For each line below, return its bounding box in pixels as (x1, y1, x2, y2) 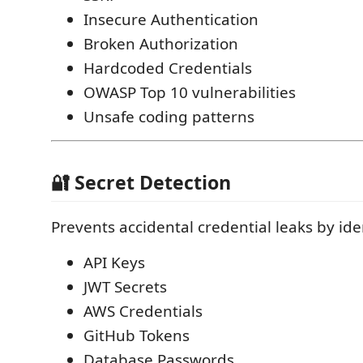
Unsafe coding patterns (83, 105, 254, 127)
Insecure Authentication (83, 8, 258, 30)
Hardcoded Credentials (83, 57, 252, 79)
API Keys (83, 252, 145, 273)
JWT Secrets (83, 276, 167, 297)
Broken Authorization (83, 32, 238, 54)
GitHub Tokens (83, 325, 190, 346)
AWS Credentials (83, 301, 203, 322)
